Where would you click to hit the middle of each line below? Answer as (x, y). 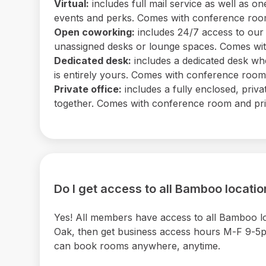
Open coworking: (95, 32)
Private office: (88, 89)
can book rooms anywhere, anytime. (137, 246)
